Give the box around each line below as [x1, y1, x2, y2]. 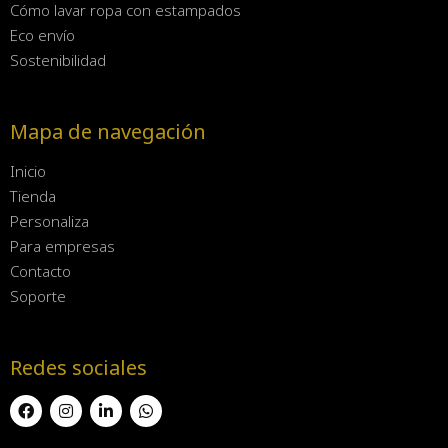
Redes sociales [10, 353, 147, 381]
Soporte [10, 285, 66, 306]
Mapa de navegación [10, 117, 206, 145]
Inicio [10, 160, 46, 181]
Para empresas [10, 235, 115, 256]
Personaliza [10, 210, 89, 231]
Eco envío [10, 24, 75, 45]
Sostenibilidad [10, 49, 106, 70]
